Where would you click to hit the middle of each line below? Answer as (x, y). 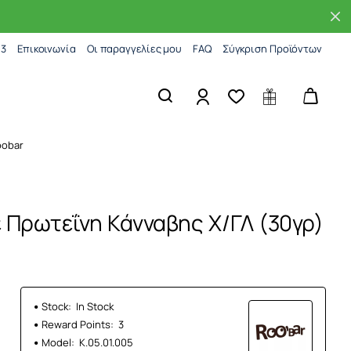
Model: (58, 342)
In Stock (95, 306)
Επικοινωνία (46, 48)
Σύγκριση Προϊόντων (272, 48)
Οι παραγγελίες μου (134, 48)
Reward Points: (78, 324)
